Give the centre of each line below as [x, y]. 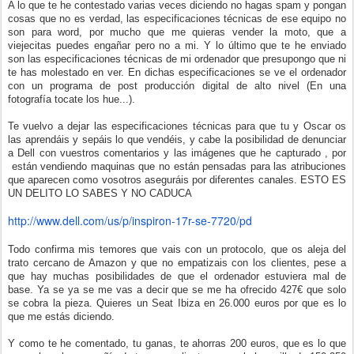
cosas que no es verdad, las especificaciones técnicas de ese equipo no [177, 19]
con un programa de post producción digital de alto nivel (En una [177, 86]
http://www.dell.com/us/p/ [70, 220]
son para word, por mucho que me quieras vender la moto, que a [177, 32]
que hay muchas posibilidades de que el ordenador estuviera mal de [177, 276]
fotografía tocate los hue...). [73, 99]
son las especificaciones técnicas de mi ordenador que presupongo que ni [177, 59]
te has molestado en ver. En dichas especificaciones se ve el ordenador [177, 72]
